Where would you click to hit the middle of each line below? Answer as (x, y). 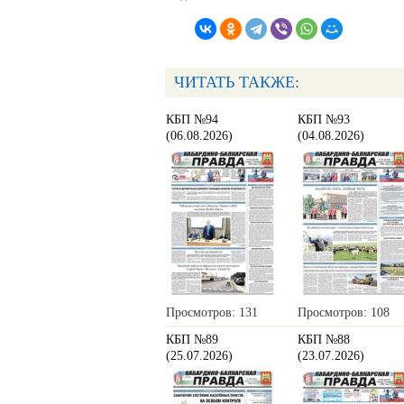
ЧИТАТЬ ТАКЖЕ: (237, 83)
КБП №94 (192, 120)
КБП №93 (324, 120)
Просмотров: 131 (212, 313)
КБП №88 (324, 340)
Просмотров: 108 (344, 313)
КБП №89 (192, 340)
